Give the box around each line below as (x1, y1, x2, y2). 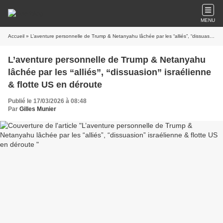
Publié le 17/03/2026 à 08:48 (8, 98, 87, 105)
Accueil (8, 33, 24, 39)
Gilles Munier (19, 106, 56, 112)
